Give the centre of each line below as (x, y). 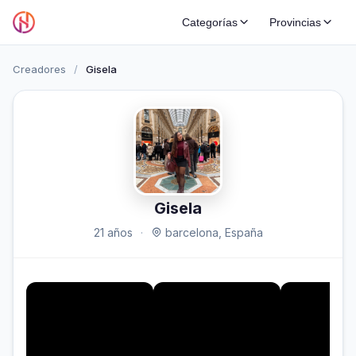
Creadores (39, 69)
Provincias (295, 22)
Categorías (210, 22)
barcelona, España (212, 232)
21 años (113, 232)
